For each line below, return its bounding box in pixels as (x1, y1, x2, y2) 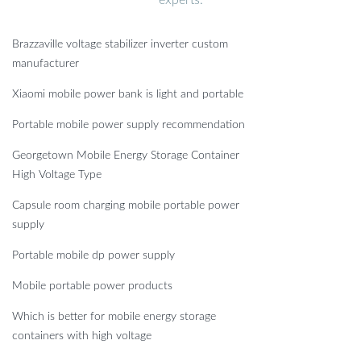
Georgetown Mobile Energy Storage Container (12, 149, 239, 161)
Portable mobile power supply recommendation (12, 118, 245, 131)
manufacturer (12, 57, 79, 69)
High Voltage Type (12, 168, 102, 180)
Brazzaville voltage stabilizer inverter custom (12, 38, 228, 50)
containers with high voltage (12, 330, 151, 342)
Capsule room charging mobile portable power (12, 199, 239, 211)
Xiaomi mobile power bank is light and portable (12, 88, 243, 100)
